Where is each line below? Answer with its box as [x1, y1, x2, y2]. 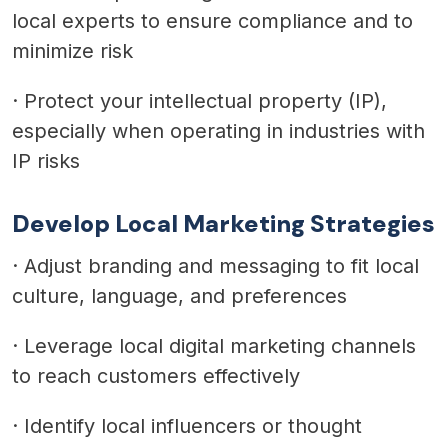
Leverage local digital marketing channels [24, 333, 416, 358]
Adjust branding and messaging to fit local [24, 253, 419, 278]
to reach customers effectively [12, 363, 300, 388]
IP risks [12, 148, 80, 173]
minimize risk [12, 38, 133, 63]
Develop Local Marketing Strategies [12, 207, 435, 239]
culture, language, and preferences [12, 283, 347, 308]
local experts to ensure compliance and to [12, 8, 413, 33]
